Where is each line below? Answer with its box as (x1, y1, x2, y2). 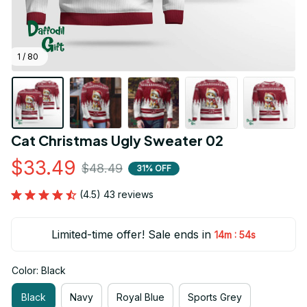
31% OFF (136, 162, 171, 173)
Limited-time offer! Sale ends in (51, 228, 212, 242)
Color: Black (12, 265, 66, 277)
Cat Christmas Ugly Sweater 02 (11, 132, 223, 149)
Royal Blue (116, 291, 164, 303)
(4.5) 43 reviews (79, 188, 153, 201)
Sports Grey (188, 291, 242, 303)
